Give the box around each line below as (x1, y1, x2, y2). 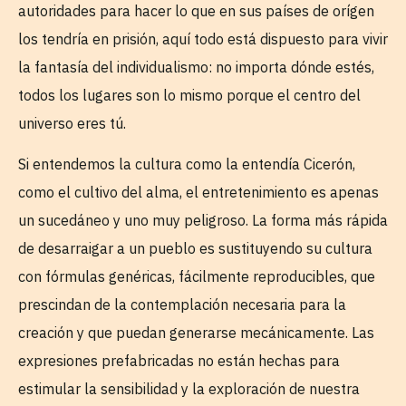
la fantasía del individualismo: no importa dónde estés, (18, 57, 374, 76)
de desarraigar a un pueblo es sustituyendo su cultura (18, 239, 372, 258)
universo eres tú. (18, 113, 126, 132)
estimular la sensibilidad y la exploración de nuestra (18, 380, 360, 399)
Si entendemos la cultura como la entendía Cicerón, (18, 155, 355, 174)
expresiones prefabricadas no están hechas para (18, 352, 340, 371)
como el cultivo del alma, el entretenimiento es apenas (18, 183, 379, 202)
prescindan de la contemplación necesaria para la (18, 295, 346, 314)
